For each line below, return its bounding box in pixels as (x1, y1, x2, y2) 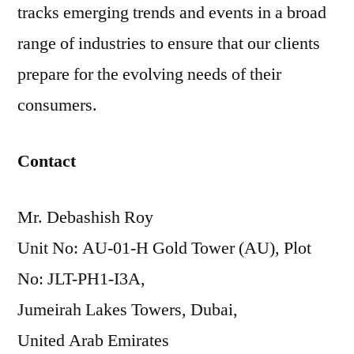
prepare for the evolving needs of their (17, 63, 281, 85)
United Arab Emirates (17, 330, 169, 352)
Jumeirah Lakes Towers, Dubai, (17, 299, 238, 321)
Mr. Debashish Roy (17, 206, 153, 228)
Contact (17, 150, 76, 172)
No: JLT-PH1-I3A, (17, 268, 145, 290)
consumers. (17, 94, 97, 116)
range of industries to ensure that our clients (17, 32, 320, 55)
